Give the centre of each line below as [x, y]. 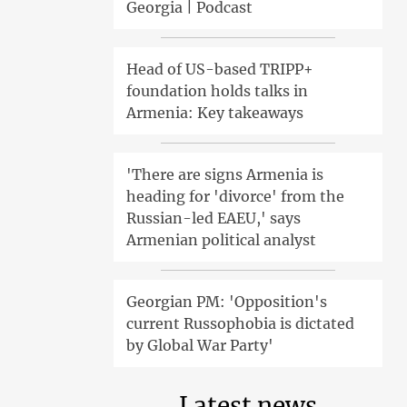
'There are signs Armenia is [224, 175]
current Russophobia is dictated [240, 324]
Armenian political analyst [221, 240]
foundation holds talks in [217, 91]
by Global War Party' [199, 346]
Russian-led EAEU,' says [213, 218]
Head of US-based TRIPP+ [219, 69]
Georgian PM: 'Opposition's [226, 302]
